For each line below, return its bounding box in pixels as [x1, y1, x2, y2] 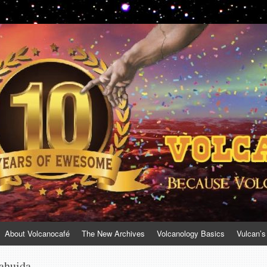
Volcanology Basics [157, 228, 225, 239]
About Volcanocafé [5, 228, 70, 239]
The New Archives [82, 228, 145, 239]
